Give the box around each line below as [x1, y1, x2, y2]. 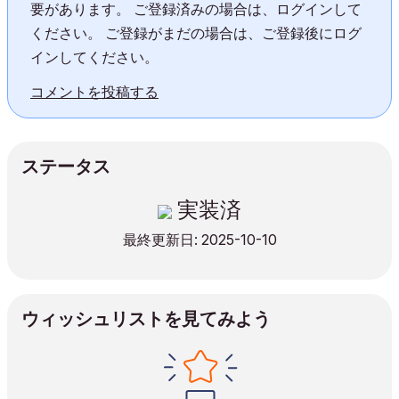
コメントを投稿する [30, 83, 159, 101]
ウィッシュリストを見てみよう [21, 308, 271, 330]
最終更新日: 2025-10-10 [122, 231, 277, 248]
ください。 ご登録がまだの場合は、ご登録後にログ [30, 24, 362, 42]
